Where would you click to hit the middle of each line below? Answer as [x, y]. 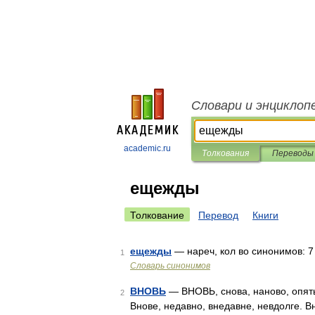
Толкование [157, 215]
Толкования [225, 153]
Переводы [292, 153]
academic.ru [147, 148]
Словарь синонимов [170, 266]
